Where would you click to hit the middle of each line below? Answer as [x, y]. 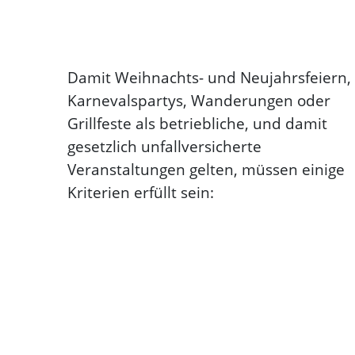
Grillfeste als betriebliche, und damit [198, 124]
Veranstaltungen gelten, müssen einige [206, 170]
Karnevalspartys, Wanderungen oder [199, 101]
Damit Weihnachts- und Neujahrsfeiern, [210, 78]
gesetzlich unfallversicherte [165, 147]
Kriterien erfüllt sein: [141, 193]
